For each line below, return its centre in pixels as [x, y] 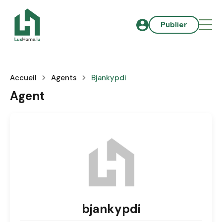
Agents [64, 78]
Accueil [23, 78]
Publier [174, 25]
